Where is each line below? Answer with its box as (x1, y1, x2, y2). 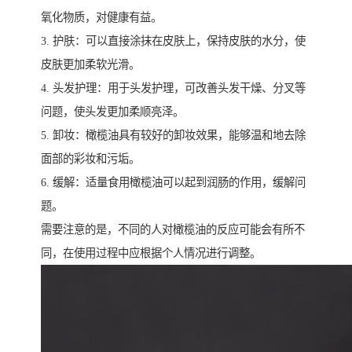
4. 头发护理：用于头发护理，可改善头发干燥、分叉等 (41, 82, 306, 95)
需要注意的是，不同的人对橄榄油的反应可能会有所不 (41, 223, 305, 236)
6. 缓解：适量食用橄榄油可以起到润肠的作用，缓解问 (41, 176, 306, 189)
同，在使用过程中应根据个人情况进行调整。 (41, 247, 261, 260)
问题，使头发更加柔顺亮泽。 (41, 105, 184, 119)
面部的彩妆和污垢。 (41, 152, 140, 166)
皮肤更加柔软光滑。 (41, 58, 140, 71)
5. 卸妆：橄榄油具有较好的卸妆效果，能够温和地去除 (41, 129, 306, 142)
